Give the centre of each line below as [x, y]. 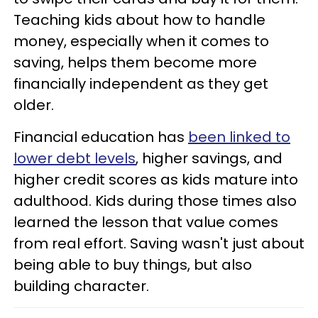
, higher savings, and [209, 159]
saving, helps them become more [135, 63]
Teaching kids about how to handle [139, 20]
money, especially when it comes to [141, 42]
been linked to [239, 137]
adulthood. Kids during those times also [155, 201]
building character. [81, 286]
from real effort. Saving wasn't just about [159, 244]
